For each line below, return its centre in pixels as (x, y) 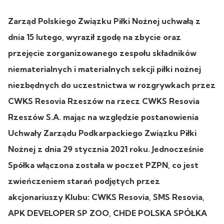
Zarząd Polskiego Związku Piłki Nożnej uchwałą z (104, 21)
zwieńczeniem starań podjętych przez (84, 181)
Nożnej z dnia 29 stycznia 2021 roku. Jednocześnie (106, 149)
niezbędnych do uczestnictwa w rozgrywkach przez (112, 85)
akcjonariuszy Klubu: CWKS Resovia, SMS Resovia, (106, 197)
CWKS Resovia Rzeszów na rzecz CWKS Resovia (104, 101)
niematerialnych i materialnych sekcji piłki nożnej (104, 69)
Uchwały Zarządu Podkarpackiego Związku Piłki (102, 133)
